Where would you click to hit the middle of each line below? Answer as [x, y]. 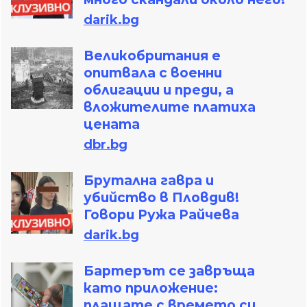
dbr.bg [106, 145]
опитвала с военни [153, 73]
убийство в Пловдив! [161, 198]
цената [112, 125]
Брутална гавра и [149, 181]
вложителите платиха [170, 108]
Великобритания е [152, 56]
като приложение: [151, 288]
